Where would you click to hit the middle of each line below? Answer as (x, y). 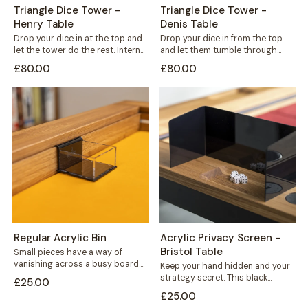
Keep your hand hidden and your (225, 266)
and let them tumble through (219, 50)
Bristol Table (191, 251)
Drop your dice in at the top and (78, 38)
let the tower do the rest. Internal (80, 50)
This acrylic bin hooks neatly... (73, 275)
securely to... (185, 301)
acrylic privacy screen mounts (221, 289)
